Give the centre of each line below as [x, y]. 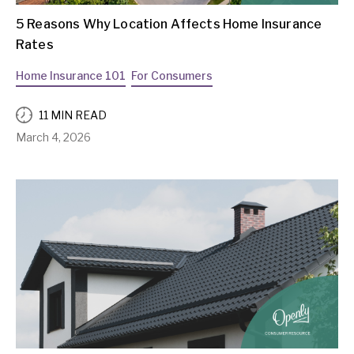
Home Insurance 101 [71, 76]
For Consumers [172, 76]
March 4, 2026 [53, 137]
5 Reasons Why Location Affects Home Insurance [169, 24]
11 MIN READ [73, 115]
